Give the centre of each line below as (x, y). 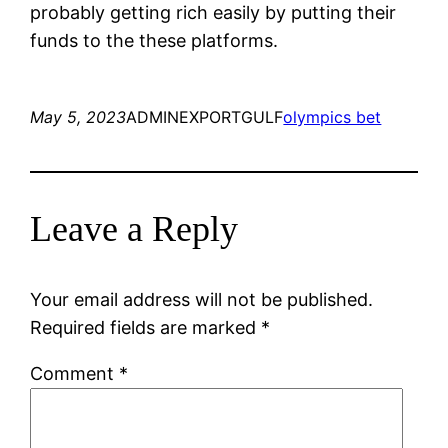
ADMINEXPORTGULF (205, 116)
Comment (75, 373)
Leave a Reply (134, 228)
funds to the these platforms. (154, 40)
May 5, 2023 (78, 116)
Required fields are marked (146, 327)
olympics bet (332, 116)
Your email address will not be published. (202, 299)
